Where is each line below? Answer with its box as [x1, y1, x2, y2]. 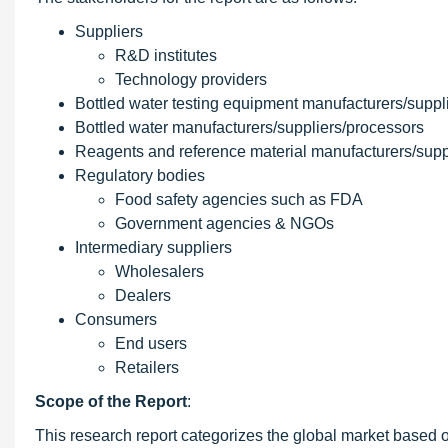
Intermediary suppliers [75, 239, 232, 256]
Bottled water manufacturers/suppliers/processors [75, 119, 424, 136]
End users [115, 335, 187, 352]
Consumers [75, 311, 157, 328]
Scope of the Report [35, 393, 187, 410]
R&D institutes [115, 47, 217, 64]
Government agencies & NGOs [115, 215, 334, 232]
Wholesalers [115, 263, 204, 280]
